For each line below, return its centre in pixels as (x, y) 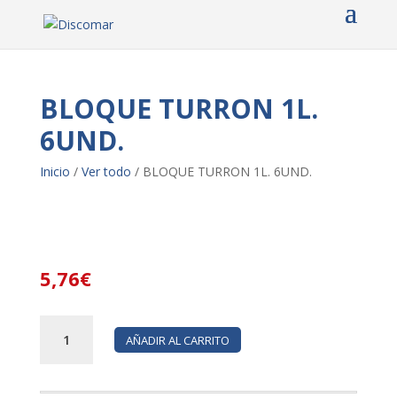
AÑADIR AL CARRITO (177, 340)
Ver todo (106, 171)
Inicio (54, 171)
